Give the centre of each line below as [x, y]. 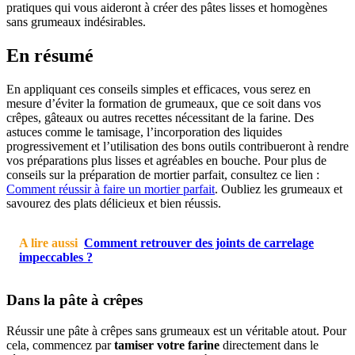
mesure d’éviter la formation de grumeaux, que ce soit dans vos [164, 103]
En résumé [50, 55]
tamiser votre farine [167, 345]
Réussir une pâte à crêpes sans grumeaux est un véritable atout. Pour [176, 331]
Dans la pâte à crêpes [74, 300]
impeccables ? [56, 257]
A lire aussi [48, 242]
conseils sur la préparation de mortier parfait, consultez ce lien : [163, 174]
